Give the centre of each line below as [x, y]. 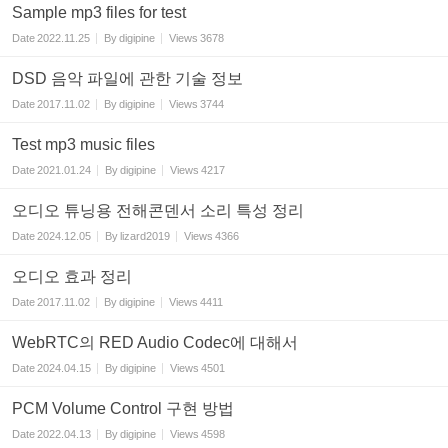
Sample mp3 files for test [99, 12]
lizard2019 [145, 236]
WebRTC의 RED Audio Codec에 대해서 [155, 342]
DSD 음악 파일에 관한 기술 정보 [127, 78]
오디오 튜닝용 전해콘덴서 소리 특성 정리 [158, 210]
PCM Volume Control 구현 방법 [123, 408]
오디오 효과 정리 [72, 276]
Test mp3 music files [83, 144]
